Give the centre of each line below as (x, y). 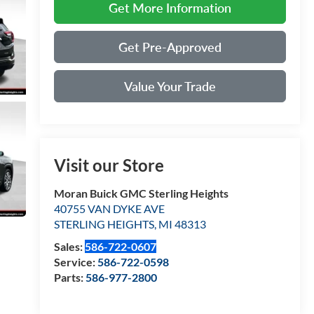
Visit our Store (109, 165)
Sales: (69, 247)
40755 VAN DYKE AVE (109, 209)
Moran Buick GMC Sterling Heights (141, 193)
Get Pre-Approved (170, 47)
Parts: (69, 278)
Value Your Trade (170, 86)
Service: (75, 262)
